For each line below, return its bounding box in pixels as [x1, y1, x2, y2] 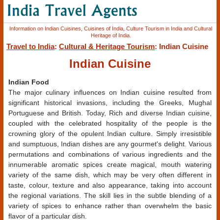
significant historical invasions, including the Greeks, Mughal [8, 99, 212, 107]
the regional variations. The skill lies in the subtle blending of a [8, 192, 212, 200]
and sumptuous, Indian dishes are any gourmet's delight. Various [8, 140, 212, 148]
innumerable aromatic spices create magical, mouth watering [8, 161, 212, 169]
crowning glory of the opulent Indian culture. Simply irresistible [8, 130, 212, 138]
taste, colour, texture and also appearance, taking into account [8, 181, 212, 190]
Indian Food [8, 78, 49, 86]
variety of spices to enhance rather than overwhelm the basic [8, 202, 212, 210]
